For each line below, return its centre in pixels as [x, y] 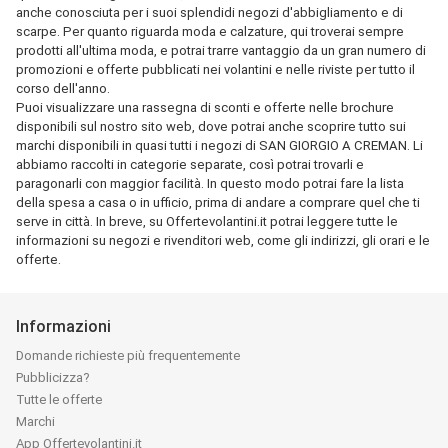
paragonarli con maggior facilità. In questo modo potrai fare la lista [210, 183]
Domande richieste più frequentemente [128, 355]
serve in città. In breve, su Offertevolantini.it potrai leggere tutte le [207, 221]
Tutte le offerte [59, 399]
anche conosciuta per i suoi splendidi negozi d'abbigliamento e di [209, 12]
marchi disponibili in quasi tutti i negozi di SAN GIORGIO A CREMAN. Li [219, 145]
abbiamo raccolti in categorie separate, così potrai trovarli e [190, 164]
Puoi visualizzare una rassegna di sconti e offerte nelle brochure [205, 107]
